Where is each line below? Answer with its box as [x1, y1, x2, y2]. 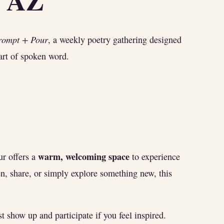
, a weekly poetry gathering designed [48, 33, 181, 45]
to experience [129, 150, 180, 163]
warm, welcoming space [38, 150, 129, 163]
